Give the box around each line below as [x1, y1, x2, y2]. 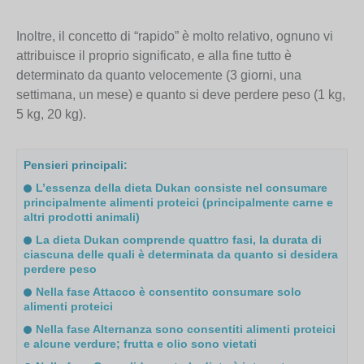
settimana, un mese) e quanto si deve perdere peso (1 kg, [16, 87, 345, 102]
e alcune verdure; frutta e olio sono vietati [24, 336, 258, 350]
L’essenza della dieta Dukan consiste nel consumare [36, 180, 328, 194]
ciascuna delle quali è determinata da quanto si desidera [24, 247, 339, 261]
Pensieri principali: [24, 158, 128, 171]
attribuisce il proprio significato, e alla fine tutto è [16, 48, 292, 63]
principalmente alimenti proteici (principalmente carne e [24, 195, 334, 209]
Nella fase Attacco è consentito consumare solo [36, 284, 302, 298]
